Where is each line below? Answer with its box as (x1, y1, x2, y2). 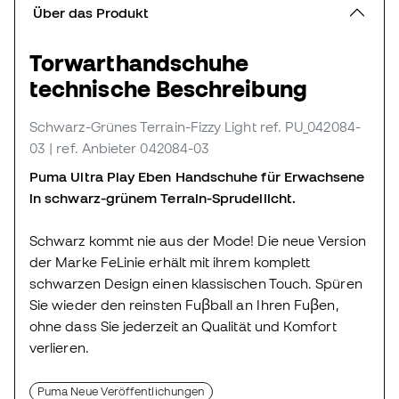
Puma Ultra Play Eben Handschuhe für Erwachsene (29, 168, 365, 185)
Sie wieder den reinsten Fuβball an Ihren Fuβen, (29, 297, 339, 313)
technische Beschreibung (29, 76, 307, 102)
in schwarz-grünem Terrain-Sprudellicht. (29, 190, 297, 207)
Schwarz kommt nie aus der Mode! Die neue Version (29, 232, 366, 249)
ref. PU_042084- (259, 118, 361, 135)
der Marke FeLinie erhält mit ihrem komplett (29, 254, 311, 271)
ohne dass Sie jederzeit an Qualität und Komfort (29, 318, 337, 335)
